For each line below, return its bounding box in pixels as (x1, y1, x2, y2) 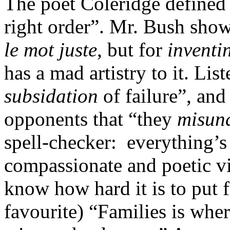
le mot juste (4, 38, 97, 61)
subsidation (4, 84, 98, 107)
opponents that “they (4, 107, 177, 130)
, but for (97, 38, 167, 61)
